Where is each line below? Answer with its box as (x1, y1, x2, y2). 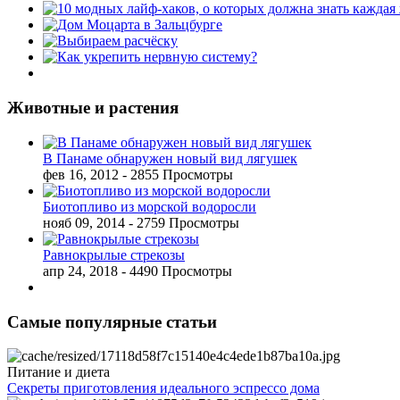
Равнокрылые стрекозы (43, 246, 185, 262)
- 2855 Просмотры (122, 166, 233, 182)
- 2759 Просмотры (129, 214, 239, 230)
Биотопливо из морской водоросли (43, 198, 256, 214)
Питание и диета (7, 364, 110, 380)
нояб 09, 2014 (43, 214, 125, 230)
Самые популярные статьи (7, 312, 217, 331)
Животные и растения (7, 98, 179, 118)
